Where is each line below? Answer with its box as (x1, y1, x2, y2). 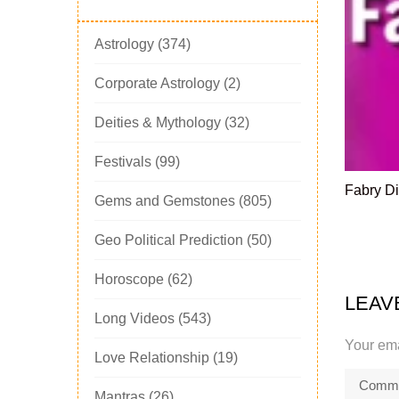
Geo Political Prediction (94, 232, 243, 248)
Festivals (94, 154, 151, 170)
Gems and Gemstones (94, 193, 235, 209)
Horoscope (94, 272, 164, 288)
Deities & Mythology (94, 115, 221, 131)
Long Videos (94, 311, 175, 327)
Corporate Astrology (94, 76, 220, 92)
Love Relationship (94, 350, 209, 366)
